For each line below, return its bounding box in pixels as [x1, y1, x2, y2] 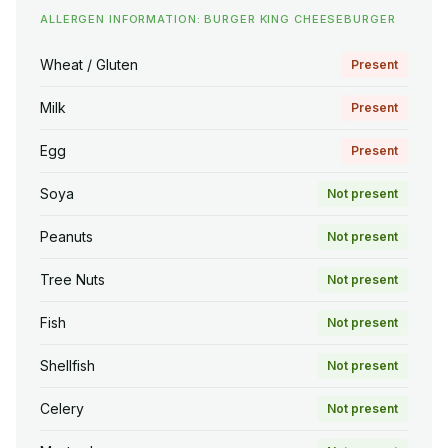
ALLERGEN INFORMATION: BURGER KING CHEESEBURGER [40, 12, 396, 27]
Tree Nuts [40, 271, 105, 289]
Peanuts [40, 228, 93, 246]
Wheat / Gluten [40, 56, 138, 74]
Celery [40, 400, 84, 418]
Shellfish [40, 357, 95, 375]
